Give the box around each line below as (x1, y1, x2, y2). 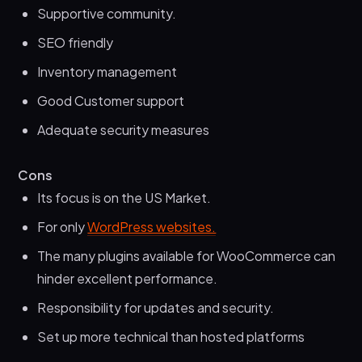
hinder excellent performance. (37, 269, 221, 287)
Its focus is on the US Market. (37, 188, 212, 206)
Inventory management (37, 62, 178, 80)
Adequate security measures (37, 120, 210, 138)
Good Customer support (37, 91, 185, 109)
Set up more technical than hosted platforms (37, 327, 305, 345)
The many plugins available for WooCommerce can (37, 246, 336, 264)
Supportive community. (37, 4, 177, 22)
